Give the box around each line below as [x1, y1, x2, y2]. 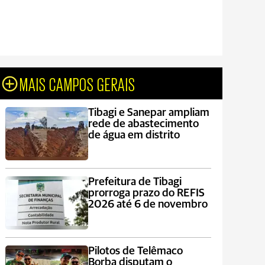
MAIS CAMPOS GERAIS [20, 74, 136, 93]
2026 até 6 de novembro [88, 199, 208, 210]
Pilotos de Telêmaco [88, 245, 183, 257]
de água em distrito [88, 130, 180, 141]
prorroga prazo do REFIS [88, 188, 205, 199]
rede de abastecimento [88, 118, 199, 130]
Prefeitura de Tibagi [88, 176, 182, 188]
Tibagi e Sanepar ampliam [88, 107, 209, 118]
